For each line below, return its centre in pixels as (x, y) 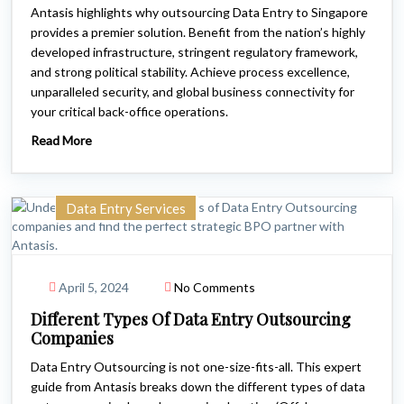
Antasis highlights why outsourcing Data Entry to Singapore (199, 12)
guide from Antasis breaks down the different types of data (198, 386)
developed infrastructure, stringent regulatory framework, (194, 52)
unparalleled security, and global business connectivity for (193, 92)
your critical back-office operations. (129, 111)
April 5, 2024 (94, 287)
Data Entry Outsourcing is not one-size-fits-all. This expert (196, 367)
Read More (61, 140)
